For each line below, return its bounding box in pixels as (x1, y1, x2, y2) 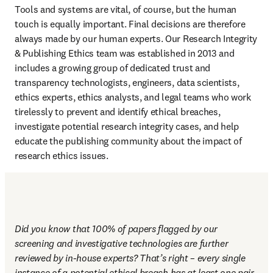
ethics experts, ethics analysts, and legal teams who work (15, 91, 251, 103)
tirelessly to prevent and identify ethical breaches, (15, 105, 221, 118)
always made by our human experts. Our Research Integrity (15, 32, 258, 44)
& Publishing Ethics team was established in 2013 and (15, 47, 235, 59)
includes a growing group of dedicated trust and (15, 62, 210, 74)
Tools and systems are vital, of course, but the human (15, 3, 237, 15)
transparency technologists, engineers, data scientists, (15, 76, 239, 88)
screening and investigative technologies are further (15, 237, 229, 249)
